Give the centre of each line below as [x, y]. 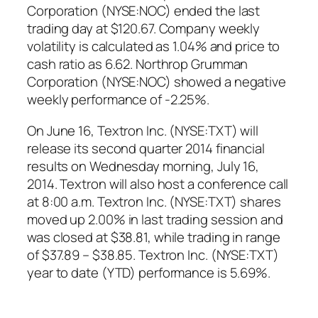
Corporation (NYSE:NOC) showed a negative [157, 82]
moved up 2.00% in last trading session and [155, 219]
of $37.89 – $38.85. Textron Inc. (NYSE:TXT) [153, 254]
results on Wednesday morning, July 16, [143, 166]
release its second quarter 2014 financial [146, 148]
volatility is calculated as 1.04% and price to [154, 46]
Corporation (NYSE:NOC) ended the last [144, 11]
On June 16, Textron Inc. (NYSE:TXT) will [143, 130]
